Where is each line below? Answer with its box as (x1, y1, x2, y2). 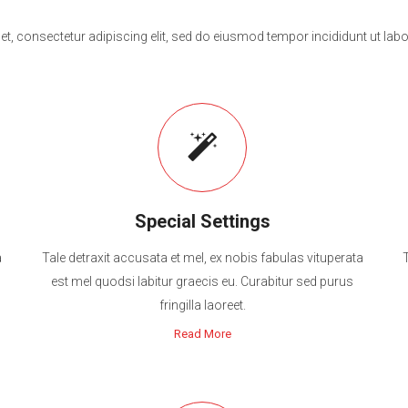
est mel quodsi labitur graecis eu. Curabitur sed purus (51, 274, 354, 289)
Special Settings (134, 210, 270, 232)
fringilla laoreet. (158, 298, 246, 312)
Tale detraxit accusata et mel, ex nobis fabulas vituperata (41, 250, 363, 265)
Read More (173, 327, 231, 341)
